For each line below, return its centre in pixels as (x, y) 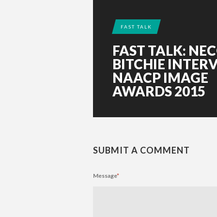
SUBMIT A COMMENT (141, 150)
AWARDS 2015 (159, 91)
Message (105, 175)
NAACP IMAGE (160, 77)
